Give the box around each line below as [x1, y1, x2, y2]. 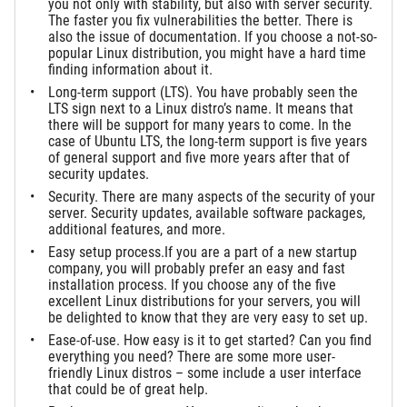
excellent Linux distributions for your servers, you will [48, 293, 361, 311]
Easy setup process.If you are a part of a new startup [48, 243, 357, 262]
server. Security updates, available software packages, [48, 204, 365, 223]
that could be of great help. [48, 380, 208, 398]
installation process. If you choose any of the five [48, 276, 336, 294]
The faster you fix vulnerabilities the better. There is [48, 12, 352, 30]
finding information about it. [48, 61, 213, 79]
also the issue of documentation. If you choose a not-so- [48, 28, 377, 46]
